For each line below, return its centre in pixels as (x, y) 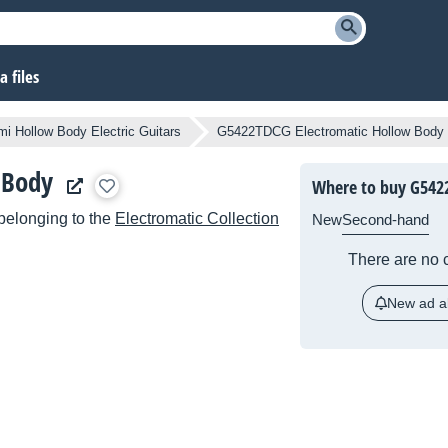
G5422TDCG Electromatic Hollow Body (330, 132)
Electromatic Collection (197, 219)
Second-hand (385, 220)
